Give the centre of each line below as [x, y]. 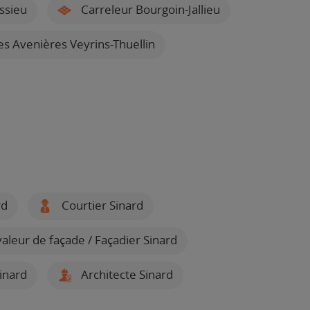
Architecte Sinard [125, 274]
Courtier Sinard [101, 205]
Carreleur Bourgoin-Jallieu [149, 9]
